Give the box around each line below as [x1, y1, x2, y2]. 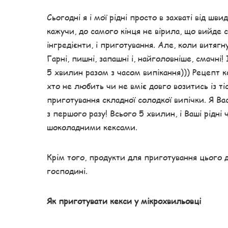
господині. [47, 164, 88, 177]
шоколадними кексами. [47, 121, 137, 133]
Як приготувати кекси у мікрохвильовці [47, 194, 201, 207]
